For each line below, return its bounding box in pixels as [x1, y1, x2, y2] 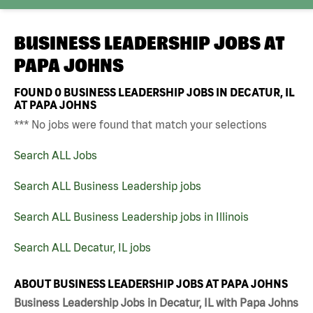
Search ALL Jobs [14, 148, 97, 161]
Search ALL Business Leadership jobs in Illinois [14, 210, 249, 223]
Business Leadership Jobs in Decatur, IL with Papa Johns [14, 296, 298, 310]
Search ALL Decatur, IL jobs [14, 240, 151, 254]
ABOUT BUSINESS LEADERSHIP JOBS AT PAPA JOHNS [14, 277, 288, 290]
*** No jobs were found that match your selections [14, 117, 267, 131]
